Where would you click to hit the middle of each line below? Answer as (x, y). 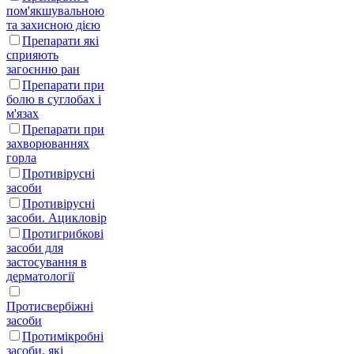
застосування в (47, 262)
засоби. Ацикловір (56, 217)
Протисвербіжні (50, 306)
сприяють (32, 55)
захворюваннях (48, 143)
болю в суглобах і (54, 99)
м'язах (23, 113)
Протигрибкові (63, 233)
